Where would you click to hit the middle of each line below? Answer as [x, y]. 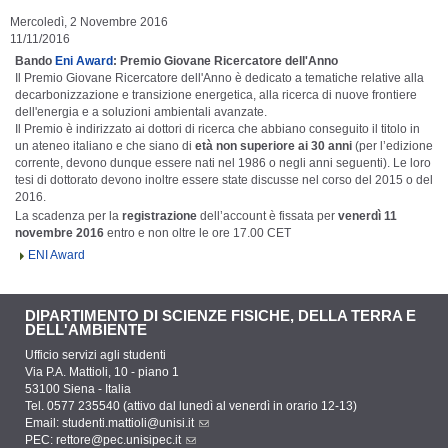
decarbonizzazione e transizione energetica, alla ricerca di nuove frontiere [216, 95]
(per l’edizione [392, 146]
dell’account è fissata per [267, 216]
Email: [43, 423]
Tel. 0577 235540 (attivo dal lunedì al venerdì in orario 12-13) [191, 406]
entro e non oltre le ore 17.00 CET [197, 233]
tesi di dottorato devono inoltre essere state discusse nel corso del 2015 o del [224, 180]
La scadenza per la [68, 216]
